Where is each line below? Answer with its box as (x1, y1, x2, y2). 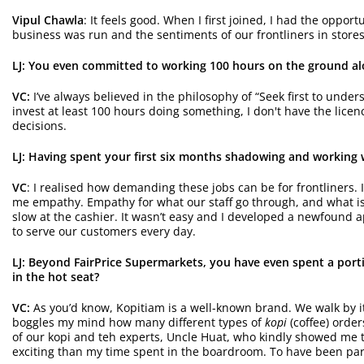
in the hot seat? (12, 268, 99, 284)
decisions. (12, 117, 67, 133)
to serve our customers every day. (12, 223, 196, 239)
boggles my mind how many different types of (12, 314, 265, 330)
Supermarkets (122, 253, 203, 270)
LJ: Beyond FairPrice (12, 253, 122, 270)
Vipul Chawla (12, 11, 84, 28)
